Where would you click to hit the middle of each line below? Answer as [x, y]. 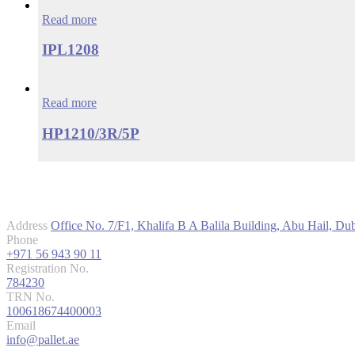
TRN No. [31, 296]
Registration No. [48, 268]
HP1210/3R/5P [91, 133]
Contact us [39, 185]
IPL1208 [71, 50]
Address [27, 225]
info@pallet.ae [43, 339]
